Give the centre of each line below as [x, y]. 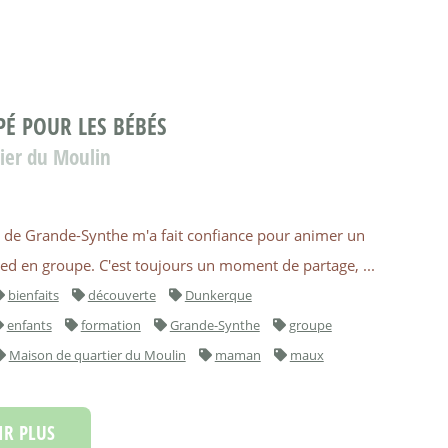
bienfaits [33, 295]
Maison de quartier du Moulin [97, 355]
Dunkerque [218, 295]
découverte [121, 295]
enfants [29, 325]
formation [110, 325]
